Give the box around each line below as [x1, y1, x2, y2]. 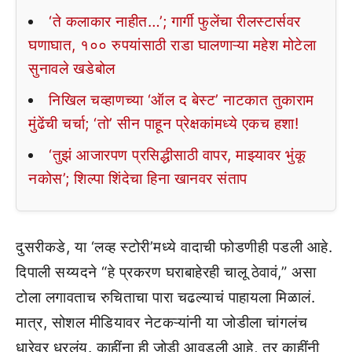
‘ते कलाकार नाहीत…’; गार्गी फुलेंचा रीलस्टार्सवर [49, 13, 301, 31]
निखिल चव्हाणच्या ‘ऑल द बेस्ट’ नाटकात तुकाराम [49, 91, 314, 110]
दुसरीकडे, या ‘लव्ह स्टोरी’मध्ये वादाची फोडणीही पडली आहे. [16, 238, 332, 257]
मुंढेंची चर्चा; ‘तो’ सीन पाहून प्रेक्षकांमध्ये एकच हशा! [28, 115, 299, 134]
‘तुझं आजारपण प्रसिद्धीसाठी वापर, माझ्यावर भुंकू [49, 146, 306, 165]
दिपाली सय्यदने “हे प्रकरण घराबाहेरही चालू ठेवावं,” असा [16, 263, 317, 282]
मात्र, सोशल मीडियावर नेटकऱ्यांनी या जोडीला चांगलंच [16, 313, 307, 332]
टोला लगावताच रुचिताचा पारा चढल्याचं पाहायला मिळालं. [16, 288, 315, 307]
